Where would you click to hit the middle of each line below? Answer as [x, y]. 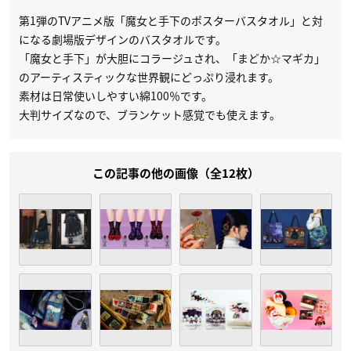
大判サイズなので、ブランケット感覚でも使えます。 [150, 114]
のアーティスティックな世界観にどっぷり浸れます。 [149, 76]
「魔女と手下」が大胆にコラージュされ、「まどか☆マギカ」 [172, 58]
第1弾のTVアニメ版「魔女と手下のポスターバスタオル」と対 [171, 20]
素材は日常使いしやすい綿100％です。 [116, 95]
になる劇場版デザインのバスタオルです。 [123, 39]
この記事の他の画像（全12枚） [175, 173]
